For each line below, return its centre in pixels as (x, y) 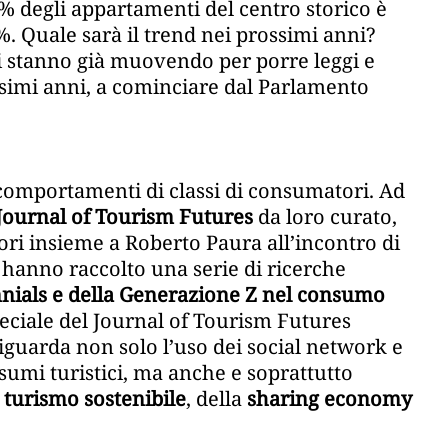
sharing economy (329, 399)
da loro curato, (325, 217)
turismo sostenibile (95, 399)
